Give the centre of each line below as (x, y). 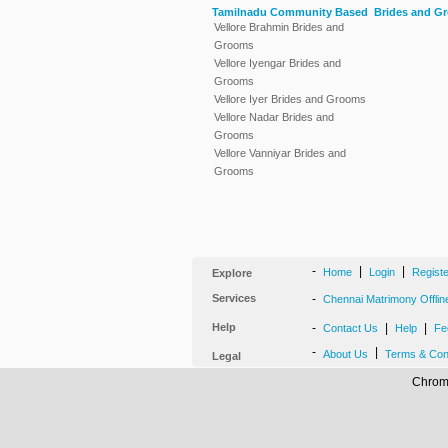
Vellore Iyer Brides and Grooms (290, 99)
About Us (345, 354)
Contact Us (350, 328)
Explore (232, 273)
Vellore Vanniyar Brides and (280, 153)
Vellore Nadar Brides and (274, 117)
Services (234, 298)
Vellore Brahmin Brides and (279, 27)
